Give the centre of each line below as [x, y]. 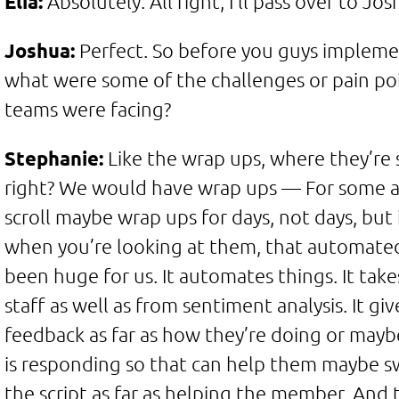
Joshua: [39, 50]
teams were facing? [87, 109]
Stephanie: [53, 158]
